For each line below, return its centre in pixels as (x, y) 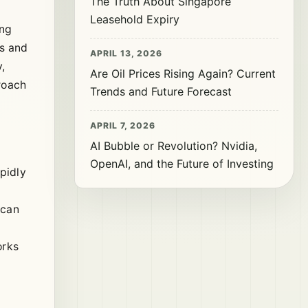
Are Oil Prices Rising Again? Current (183, 74)
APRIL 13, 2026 (126, 53)
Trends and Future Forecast (161, 91)
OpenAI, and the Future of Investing (182, 164)
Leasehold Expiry (135, 19)
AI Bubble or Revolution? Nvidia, (174, 146)
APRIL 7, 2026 (123, 125)
